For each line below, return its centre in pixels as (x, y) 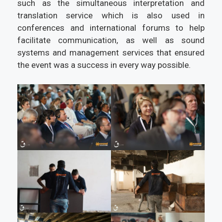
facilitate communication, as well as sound (111, 40)
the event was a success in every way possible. (104, 65)
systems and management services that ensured (111, 53)
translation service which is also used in (111, 16)
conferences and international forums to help (111, 28)
